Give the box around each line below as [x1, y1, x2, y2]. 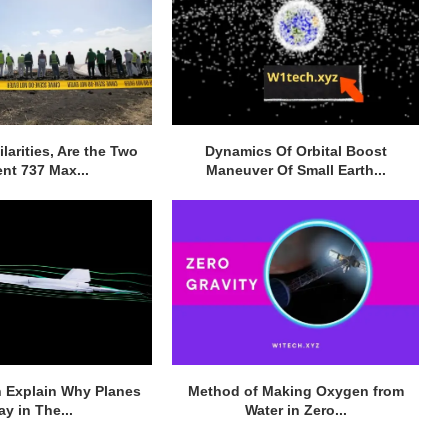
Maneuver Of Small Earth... [205, 162, 386, 179]
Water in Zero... [244, 401, 347, 418]
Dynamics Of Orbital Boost [204, 143, 387, 160]
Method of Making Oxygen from [187, 382, 404, 399]
